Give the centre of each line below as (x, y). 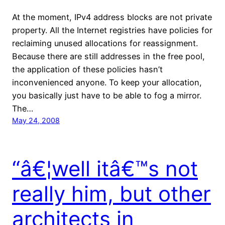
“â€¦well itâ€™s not (105, 168)
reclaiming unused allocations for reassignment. (105, 43)
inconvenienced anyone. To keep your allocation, (107, 82)
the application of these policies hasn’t (87, 69)
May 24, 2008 (36, 120)
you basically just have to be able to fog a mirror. (107, 95)
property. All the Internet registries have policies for (112, 30)
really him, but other (111, 193)
